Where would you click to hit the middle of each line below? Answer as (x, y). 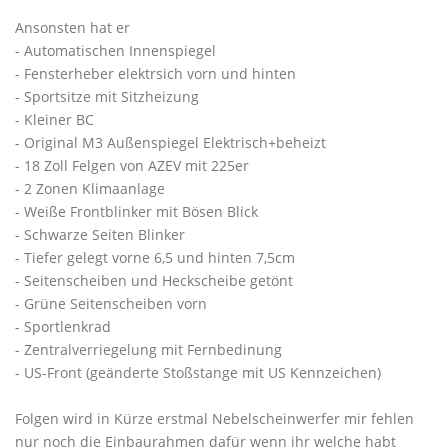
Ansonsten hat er (72, 27)
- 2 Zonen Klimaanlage (90, 188)
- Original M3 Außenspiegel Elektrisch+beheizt (170, 142)
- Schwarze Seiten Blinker (100, 234)
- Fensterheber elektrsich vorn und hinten (155, 73)
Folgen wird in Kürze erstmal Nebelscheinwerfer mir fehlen (214, 418)
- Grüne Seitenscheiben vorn (111, 303)
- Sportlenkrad (63, 326)
